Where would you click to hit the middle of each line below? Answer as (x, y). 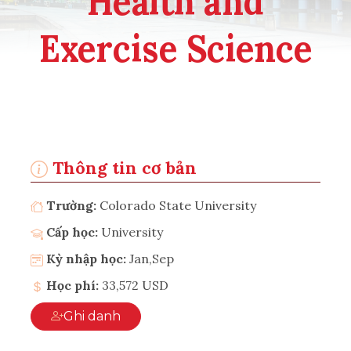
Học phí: (71, 285)
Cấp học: (74, 232)
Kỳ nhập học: (85, 258)
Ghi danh (104, 316)
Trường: (71, 205)
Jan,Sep (152, 258)
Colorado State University (178, 205)
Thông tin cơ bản (122, 167)
